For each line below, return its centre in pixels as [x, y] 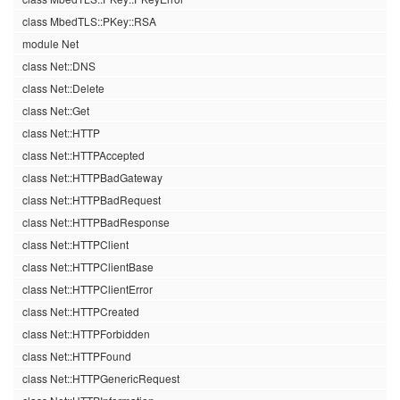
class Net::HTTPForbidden [86, 333]
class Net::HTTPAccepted [83, 155]
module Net [50, 43]
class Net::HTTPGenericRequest [101, 378]
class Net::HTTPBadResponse [96, 222]
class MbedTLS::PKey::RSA [89, 21]
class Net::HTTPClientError [87, 289]
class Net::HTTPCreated [81, 311]
